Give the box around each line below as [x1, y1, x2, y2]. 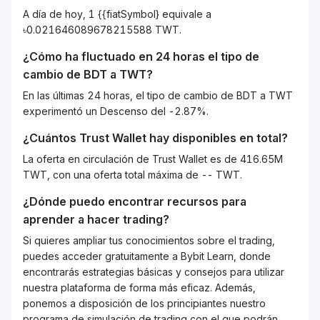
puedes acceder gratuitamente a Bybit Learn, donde [23, 250, 271, 262]
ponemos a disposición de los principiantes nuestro [23, 297, 266, 309]
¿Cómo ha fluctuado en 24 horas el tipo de [23, 49, 259, 64]
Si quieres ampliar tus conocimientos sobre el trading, [23, 234, 275, 246]
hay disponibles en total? [146, 131, 288, 145]
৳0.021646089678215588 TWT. [23, 24, 181, 36]
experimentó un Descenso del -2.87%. [23, 105, 209, 117]
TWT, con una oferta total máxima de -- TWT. [23, 169, 242, 181]
